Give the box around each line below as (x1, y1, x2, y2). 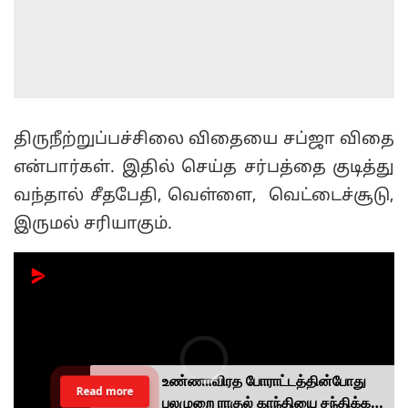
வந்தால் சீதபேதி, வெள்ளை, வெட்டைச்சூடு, (14, 187, 394, 207)
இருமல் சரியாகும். (14, 215, 172, 235)
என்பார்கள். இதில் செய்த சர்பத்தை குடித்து (14, 158, 394, 178)
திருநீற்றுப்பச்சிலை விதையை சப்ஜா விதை (14, 130, 394, 150)
